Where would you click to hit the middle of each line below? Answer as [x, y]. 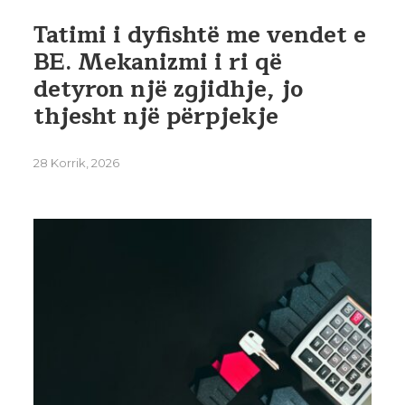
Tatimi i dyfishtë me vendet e [199, 36]
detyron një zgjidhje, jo [168, 90]
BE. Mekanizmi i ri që [157, 63]
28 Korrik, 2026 [76, 163]
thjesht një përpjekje [155, 117]
